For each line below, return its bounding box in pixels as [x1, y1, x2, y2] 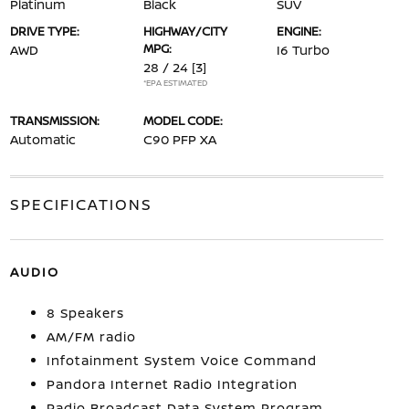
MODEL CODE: [142, 111, 223, 129]
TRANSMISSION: [9, 111, 100, 129]
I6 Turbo [277, 40, 330, 58]
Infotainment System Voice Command [46, 351, 317, 369]
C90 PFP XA [142, 130, 216, 148]
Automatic [9, 130, 76, 148]
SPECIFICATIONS [9, 194, 152, 215]
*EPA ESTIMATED [142, 76, 207, 89]
